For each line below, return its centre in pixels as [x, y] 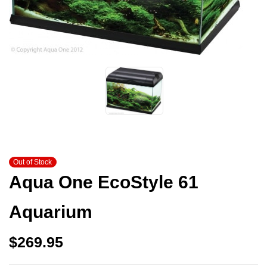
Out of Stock [33, 162]
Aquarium [51, 212]
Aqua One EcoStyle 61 [104, 182]
